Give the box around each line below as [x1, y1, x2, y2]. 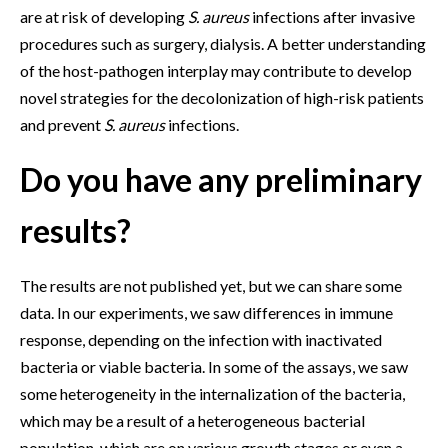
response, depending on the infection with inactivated [20, 329, 382, 349]
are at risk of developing [20, 6, 188, 26]
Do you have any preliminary [20, 159, 422, 199]
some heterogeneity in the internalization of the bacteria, [20, 383, 405, 403]
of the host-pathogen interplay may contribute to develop [20, 60, 412, 80]
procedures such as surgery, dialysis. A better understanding [20, 33, 426, 53]
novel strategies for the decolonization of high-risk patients [20, 87, 424, 107]
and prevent [20, 114, 104, 134]
